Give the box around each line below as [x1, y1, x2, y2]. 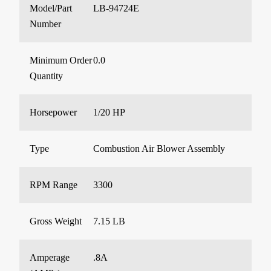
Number [30, 18, 61, 29]
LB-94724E [93, 2, 139, 13]
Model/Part [30, 2, 72, 13]
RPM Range [30, 179, 77, 190]
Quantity [30, 70, 63, 81]
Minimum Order [30, 54, 92, 65]
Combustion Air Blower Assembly [93, 143, 225, 154]
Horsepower [30, 106, 77, 117]
